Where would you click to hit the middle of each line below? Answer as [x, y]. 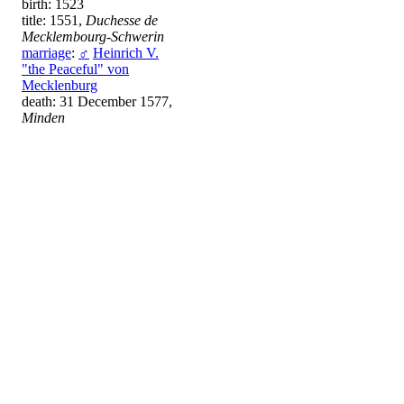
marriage [46, 53]
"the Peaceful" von [75, 69]
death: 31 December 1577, [97, 102]
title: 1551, [54, 21]
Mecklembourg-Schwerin [93, 37]
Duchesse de [122, 21]
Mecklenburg [60, 86]
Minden [43, 118]
